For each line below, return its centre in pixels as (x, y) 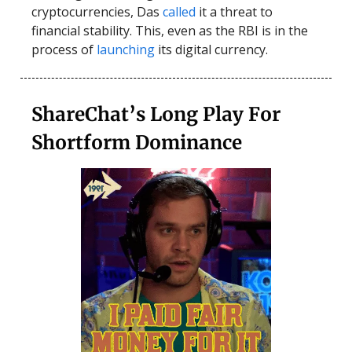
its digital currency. (211, 50)
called (179, 12)
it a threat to (234, 12)
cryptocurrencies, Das (97, 12)
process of (64, 50)
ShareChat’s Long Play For (156, 115)
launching (126, 50)
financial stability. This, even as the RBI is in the (170, 31)
